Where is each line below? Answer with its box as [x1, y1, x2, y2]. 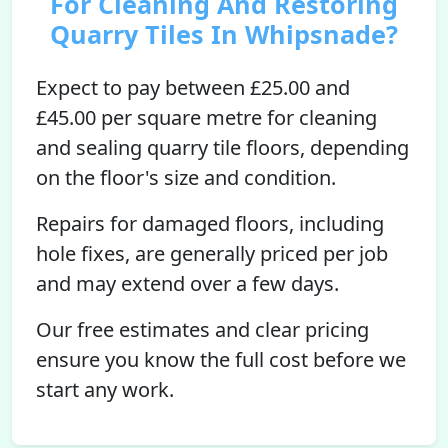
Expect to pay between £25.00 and [36, 74, 350, 101]
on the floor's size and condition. [36, 164, 336, 191]
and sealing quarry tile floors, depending [36, 134, 409, 161]
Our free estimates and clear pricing [36, 316, 369, 343]
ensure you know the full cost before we [36, 346, 406, 373]
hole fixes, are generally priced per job [36, 240, 388, 267]
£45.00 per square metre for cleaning [36, 104, 377, 131]
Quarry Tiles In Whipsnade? [50, 17, 398, 51]
